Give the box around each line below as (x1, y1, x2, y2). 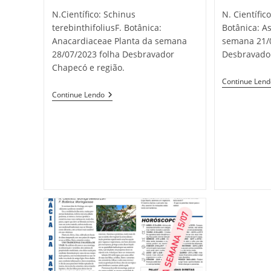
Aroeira (103, 89, 134, 101)
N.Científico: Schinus (51, 8, 135, 21)
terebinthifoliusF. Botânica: (51, 22, 162, 34)
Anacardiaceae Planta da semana (51, 35, 187, 47)
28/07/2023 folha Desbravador (51, 48, 174, 60)
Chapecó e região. (51, 62, 125, 74)
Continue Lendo (51, 90, 105, 100)
